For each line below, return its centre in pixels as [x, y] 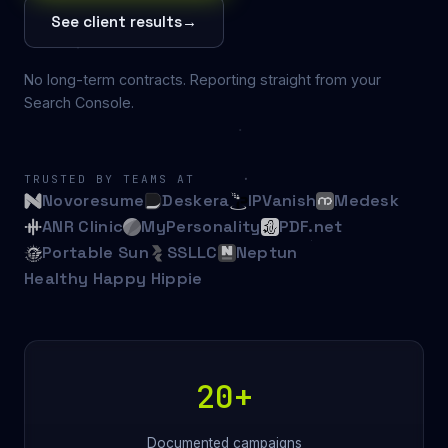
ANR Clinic [83, 227]
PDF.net [310, 227]
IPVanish [282, 201]
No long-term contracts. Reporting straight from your [202, 80]
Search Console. [79, 103]
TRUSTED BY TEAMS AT [110, 179]
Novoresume [93, 201]
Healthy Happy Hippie [113, 279]
